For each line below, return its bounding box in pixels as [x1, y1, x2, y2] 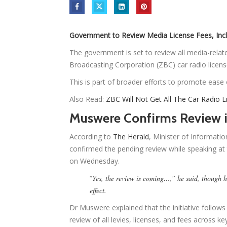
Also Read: [69, 94, 106, 104]
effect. [90, 185, 106, 196]
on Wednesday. [69, 156, 120, 166]
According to [69, 132, 113, 142]
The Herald [113, 132, 149, 142]
